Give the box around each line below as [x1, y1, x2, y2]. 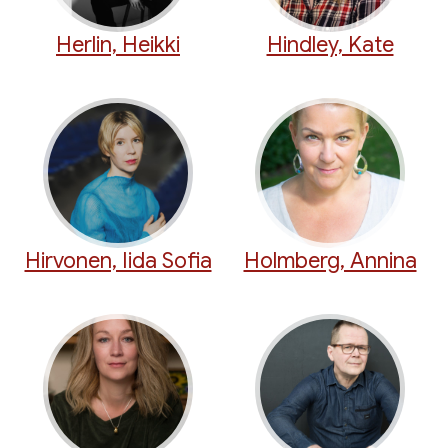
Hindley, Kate [266, 31, 394, 59]
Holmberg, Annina [243, 247, 417, 275]
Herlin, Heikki [56, 31, 180, 59]
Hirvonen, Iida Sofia [24, 247, 212, 275]
